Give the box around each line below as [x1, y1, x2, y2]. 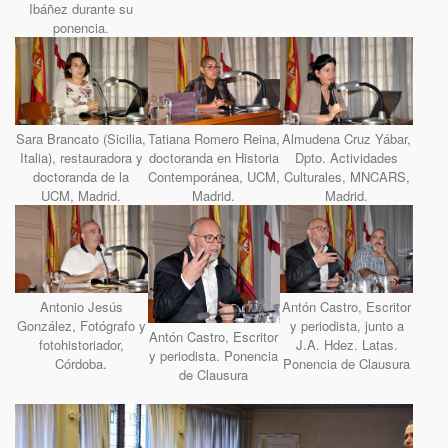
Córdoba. [55, 354, 108, 374]
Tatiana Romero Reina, [147, 129, 280, 149]
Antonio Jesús [39, 297, 123, 317]
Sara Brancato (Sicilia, [16, 129, 147, 149]
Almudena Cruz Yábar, [282, 129, 412, 149]
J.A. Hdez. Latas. [295, 335, 398, 355]
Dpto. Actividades [295, 148, 399, 168]
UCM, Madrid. [41, 186, 122, 206]
